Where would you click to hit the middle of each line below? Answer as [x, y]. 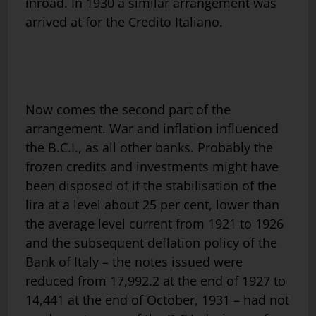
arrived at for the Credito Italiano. [124, 22]
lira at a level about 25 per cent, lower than [152, 205]
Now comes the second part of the [128, 110]
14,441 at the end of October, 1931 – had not [157, 300]
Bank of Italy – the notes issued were [134, 262]
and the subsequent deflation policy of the [151, 243]
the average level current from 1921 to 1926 [154, 224]
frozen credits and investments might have [152, 167]
